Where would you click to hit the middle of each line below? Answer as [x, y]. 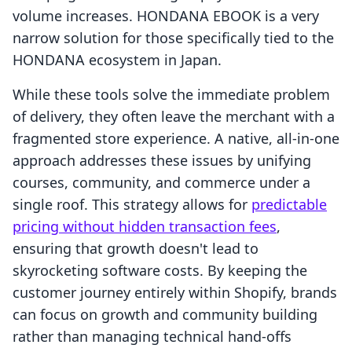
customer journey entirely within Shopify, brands [175, 293]
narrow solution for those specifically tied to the [173, 38]
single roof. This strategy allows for [132, 205]
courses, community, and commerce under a [161, 183]
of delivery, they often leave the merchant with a [174, 117]
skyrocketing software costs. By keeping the [160, 271]
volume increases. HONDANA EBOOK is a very [166, 16]
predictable [289, 205]
